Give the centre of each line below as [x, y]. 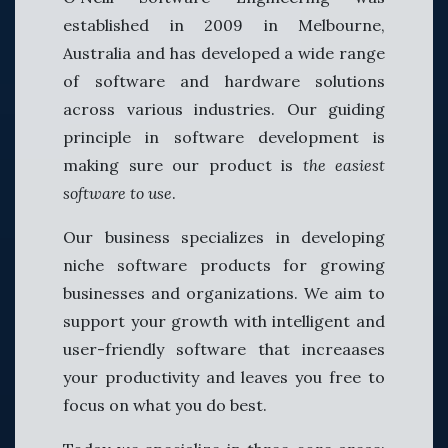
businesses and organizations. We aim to [224, 292]
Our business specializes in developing [224, 236]
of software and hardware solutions [224, 80]
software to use [117, 192]
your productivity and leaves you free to [224, 376]
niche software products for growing [224, 264]
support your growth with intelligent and [224, 320]
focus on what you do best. [165, 404]
